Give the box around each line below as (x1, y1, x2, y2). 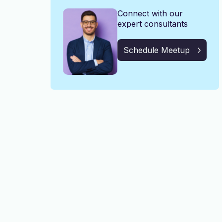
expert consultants (117, 19, 188, 29)
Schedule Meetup (123, 45, 190, 55)
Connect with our (117, 8, 183, 18)
